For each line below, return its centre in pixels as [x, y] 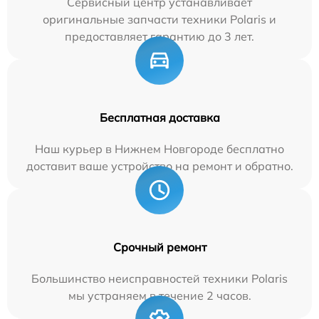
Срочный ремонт [159, 247]
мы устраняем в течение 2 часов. [159, 296]
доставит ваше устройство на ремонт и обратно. [159, 166]
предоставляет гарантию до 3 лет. [159, 37]
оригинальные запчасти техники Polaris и [159, 20]
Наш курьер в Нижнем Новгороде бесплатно [159, 149]
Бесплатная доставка [159, 118]
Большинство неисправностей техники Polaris [159, 279]
